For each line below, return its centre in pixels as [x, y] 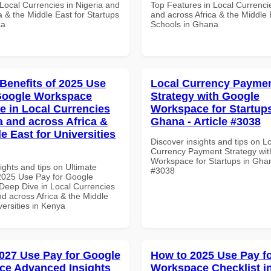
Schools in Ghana [184, 24]
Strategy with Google [205, 96]
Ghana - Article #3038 [206, 121]
